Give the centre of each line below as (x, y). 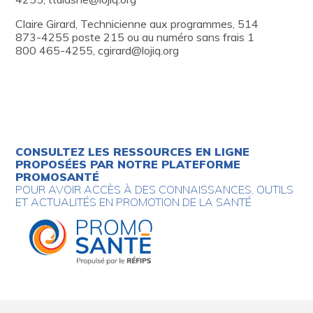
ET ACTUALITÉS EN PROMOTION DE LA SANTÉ (134, 202)
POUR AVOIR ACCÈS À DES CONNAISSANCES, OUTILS (155, 189)
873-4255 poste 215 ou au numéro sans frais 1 (135, 37)
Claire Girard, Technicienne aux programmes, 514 (137, 23)
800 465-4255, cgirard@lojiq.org (97, 50)
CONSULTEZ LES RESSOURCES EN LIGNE (133, 151)
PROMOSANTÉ (58, 176)
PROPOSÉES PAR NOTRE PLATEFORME (128, 164)
